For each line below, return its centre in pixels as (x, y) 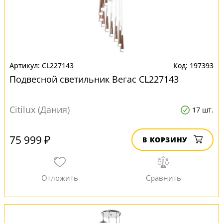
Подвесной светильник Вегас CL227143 (94, 79)
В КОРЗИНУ (165, 140)
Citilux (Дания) (40, 110)
